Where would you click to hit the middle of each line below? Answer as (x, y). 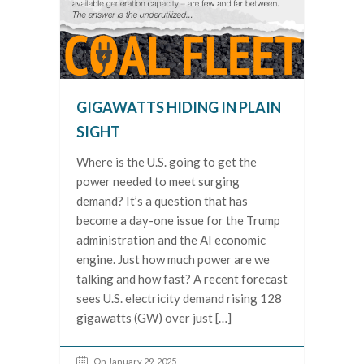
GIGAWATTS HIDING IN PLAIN (179, 108)
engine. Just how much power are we (173, 260)
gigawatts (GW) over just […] (154, 318)
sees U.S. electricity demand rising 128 (179, 299)
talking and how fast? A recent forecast (182, 279)
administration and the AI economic (171, 240)
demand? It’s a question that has (162, 201)
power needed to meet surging (158, 182)
